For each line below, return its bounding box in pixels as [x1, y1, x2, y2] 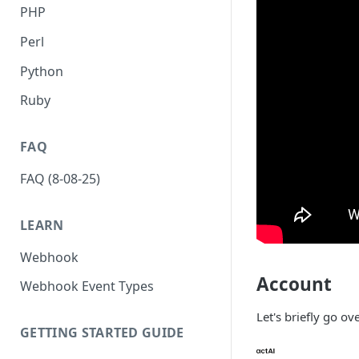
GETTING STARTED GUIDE [20, 324, 184, 342]
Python [20, 62, 63, 80]
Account [256, 272, 332, 296]
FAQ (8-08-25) [20, 170, 100, 188]
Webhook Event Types [20, 277, 154, 296]
